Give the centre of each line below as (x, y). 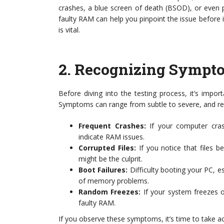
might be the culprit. (110, 159)
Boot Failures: (103, 170)
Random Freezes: (110, 192)
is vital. (69, 30)
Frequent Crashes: (112, 126)
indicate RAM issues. (111, 137)
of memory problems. (114, 181)
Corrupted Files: (107, 148)
